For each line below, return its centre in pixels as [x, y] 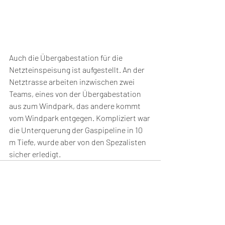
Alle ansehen [142, 200]
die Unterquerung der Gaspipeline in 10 [77, 130]
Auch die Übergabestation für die [67, 57]
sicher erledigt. [35, 154]
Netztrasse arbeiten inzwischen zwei [73, 81]
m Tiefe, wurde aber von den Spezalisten [78, 142]
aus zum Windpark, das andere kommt [76, 105]
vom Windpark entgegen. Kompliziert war [80, 118]
